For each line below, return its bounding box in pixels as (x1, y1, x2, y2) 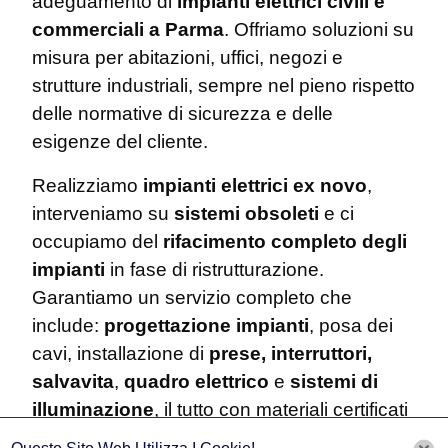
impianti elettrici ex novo (143, 175, 367, 197)
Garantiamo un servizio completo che (32, 287, 352, 309)
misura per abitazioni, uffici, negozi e (32, 47, 343, 69)
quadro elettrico (124, 371, 269, 393)
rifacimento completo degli (163, 231, 407, 253)
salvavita (32, 371, 114, 393)
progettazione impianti (104, 315, 309, 337)
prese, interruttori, (209, 343, 372, 365)
